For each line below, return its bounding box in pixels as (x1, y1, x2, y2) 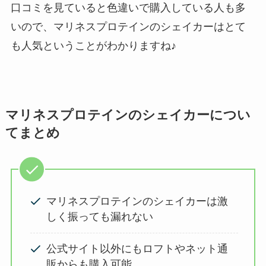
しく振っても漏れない (46, 211, 154, 223)
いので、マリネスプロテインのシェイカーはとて (10, 21, 246, 33)
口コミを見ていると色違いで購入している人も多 (10, 2, 246, 14)
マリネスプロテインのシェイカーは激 (46, 195, 229, 208)
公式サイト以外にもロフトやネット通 (46, 243, 229, 255)
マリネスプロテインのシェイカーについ (5, 108, 251, 123)
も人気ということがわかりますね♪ (10, 40, 176, 52)
